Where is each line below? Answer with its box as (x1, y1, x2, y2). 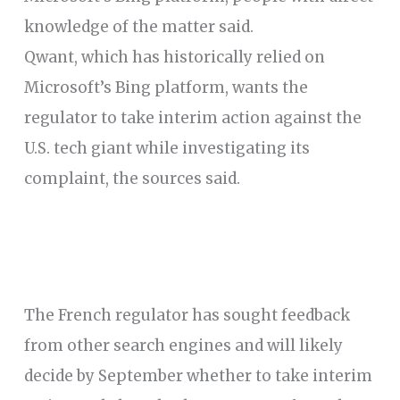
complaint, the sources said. (24, 168, 241, 188)
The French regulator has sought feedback (24, 304, 351, 325)
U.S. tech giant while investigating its (24, 137, 311, 158)
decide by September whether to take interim (24, 365, 373, 386)
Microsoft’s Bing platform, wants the (24, 77, 309, 97)
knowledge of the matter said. (24, 16, 254, 37)
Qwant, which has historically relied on (24, 46, 326, 67)
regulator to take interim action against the (24, 107, 362, 128)
